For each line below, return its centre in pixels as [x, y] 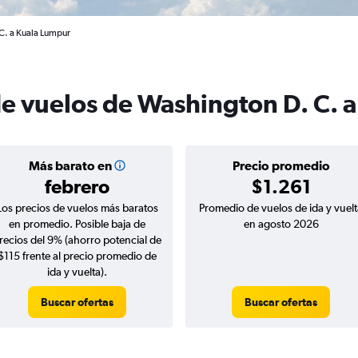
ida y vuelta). [77, 272]
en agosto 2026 [281, 224]
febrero [77, 186]
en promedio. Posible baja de [77, 224]
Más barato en [70, 165]
